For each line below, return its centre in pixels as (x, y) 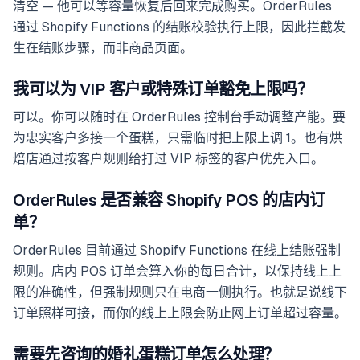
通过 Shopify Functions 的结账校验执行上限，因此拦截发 (179, 27)
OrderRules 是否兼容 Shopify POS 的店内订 (169, 200)
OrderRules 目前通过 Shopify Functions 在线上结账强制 (177, 251)
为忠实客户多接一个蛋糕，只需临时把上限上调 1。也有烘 (178, 138)
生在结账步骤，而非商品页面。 (103, 48)
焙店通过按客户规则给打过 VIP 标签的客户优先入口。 (168, 159)
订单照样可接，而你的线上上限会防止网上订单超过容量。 (180, 313)
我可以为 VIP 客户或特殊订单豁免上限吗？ (163, 90)
